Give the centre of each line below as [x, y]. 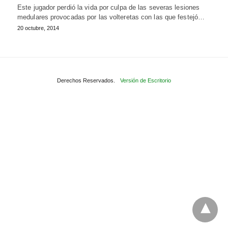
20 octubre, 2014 [38, 28]
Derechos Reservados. [86, 80]
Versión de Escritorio [146, 80]
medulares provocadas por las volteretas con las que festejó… [111, 17]
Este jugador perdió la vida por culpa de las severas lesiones [109, 7]
